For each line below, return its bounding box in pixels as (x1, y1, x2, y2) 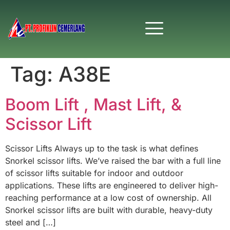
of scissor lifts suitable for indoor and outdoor (5, 167, 183, 178)
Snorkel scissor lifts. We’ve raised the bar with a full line (5, 155, 221, 166)
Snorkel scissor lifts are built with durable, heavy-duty (5, 204, 213, 215)
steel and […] (5, 217, 56, 227)
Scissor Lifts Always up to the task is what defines (5, 143, 198, 154)
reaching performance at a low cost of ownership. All (5, 192, 212, 203)
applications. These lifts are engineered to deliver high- (5, 180, 218, 190)
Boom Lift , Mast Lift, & (5, 94, 182, 114)
